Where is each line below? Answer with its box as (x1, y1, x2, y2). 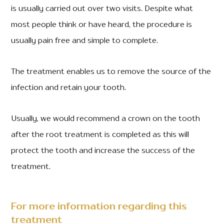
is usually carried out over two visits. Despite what (11, 5, 193, 13)
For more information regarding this (11, 201, 187, 212)
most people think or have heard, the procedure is (11, 21, 192, 29)
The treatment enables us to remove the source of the (11, 68, 211, 76)
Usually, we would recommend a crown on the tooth (11, 115, 200, 123)
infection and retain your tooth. (11, 84, 126, 92)
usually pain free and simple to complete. (11, 37, 158, 45)
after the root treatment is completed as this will (11, 131, 189, 139)
